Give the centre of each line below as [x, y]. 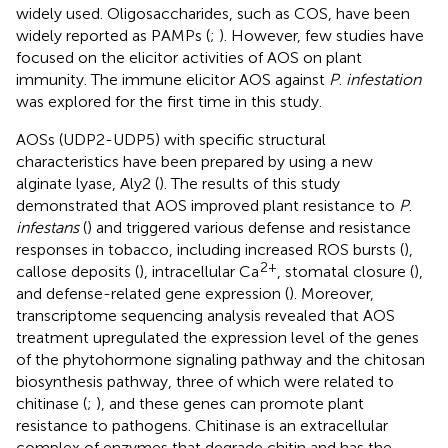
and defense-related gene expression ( [152, 293]
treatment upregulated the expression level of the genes [217, 337]
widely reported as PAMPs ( [113, 35]
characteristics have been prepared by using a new [194, 161]
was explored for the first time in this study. [169, 101]
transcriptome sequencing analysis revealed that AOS [205, 315]
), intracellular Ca [199, 271]
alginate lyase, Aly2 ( [87, 183]
